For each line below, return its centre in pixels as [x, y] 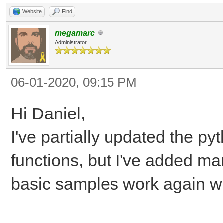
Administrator [71, 42]
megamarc [75, 33]
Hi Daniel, [48, 113]
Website [32, 11]
